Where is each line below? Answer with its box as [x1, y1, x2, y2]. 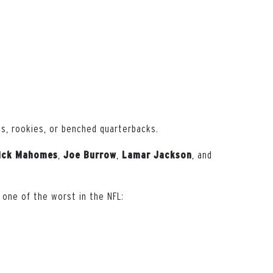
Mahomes [15, 149, 58, 160]
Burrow [83, 149, 116, 160]
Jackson [154, 149, 192, 160]
